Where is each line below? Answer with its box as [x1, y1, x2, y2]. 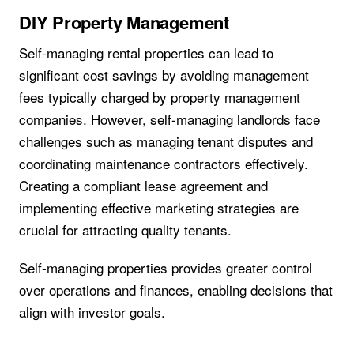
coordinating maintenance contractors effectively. [19, 153, 308, 173]
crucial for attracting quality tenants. [19, 219, 232, 239]
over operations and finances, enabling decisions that [19, 280, 333, 300]
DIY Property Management [19, 9, 229, 35]
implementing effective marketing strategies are [19, 197, 299, 217]
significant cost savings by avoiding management [19, 64, 309, 85]
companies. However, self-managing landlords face [19, 108, 320, 129]
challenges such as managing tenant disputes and [19, 130, 313, 151]
